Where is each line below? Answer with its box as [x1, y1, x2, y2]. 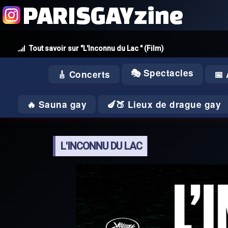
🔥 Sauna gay [26, 98, 87, 110]
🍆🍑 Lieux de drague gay [107, 98, 221, 110]
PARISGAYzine [23, 2, 183, 28]
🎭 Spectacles [130, 67, 194, 79]
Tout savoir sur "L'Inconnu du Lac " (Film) [29, 44, 164, 52]
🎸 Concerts [57, 68, 110, 80]
